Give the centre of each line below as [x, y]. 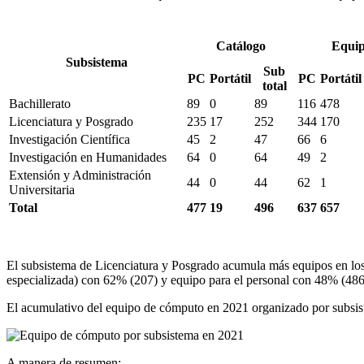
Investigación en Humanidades [88, 157]
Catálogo [240, 45]
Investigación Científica [69, 139]
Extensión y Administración [80, 175]
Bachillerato [40, 103]
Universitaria [42, 189]
